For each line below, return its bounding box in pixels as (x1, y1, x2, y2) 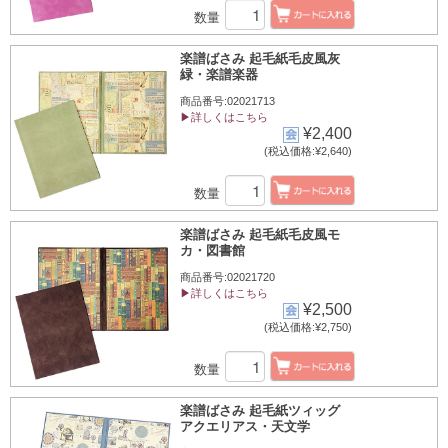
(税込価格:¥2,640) (263, 144, 352, 157)
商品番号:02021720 (180, 271, 275, 283)
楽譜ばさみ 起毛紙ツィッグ (180, 403, 340, 418)
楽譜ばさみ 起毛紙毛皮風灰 (180, 51, 340, 66)
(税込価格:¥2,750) (263, 320, 352, 333)
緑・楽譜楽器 (180, 67, 258, 82)
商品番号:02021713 (180, 95, 275, 107)
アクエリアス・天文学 (180, 419, 310, 434)
